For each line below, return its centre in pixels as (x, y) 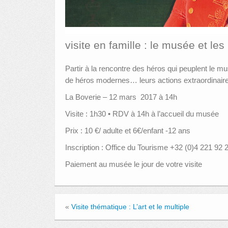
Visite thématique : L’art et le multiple (130, 207)
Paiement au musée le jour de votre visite (134, 164)
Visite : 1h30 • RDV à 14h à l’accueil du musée (142, 114)
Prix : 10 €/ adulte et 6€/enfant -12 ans (128, 131)
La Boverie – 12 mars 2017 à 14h (121, 97)
